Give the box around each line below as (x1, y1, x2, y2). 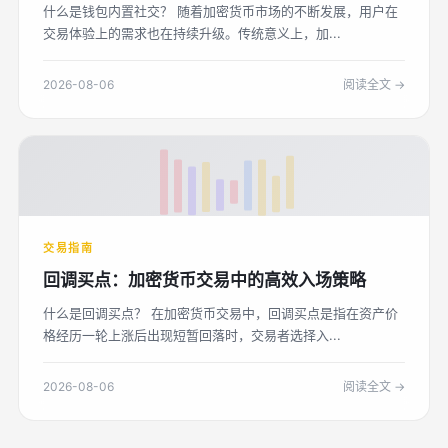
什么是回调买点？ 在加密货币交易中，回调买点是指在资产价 (43, 305, 398, 321)
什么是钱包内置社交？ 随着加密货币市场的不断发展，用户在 (43, 3, 398, 19)
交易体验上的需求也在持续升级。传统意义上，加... (43, 25, 341, 41)
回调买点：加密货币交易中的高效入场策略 (43, 270, 366, 290)
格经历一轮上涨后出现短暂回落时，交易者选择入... (43, 327, 341, 343)
